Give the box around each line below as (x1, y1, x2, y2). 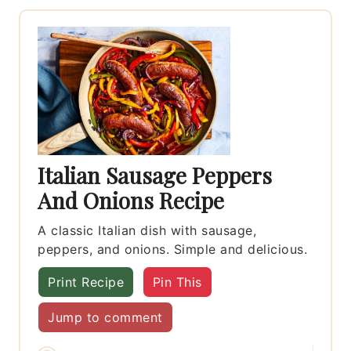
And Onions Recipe (38, 185, 225, 215)
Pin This (152, 273, 202, 290)
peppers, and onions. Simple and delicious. (38, 241, 308, 257)
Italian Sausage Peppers (38, 160, 273, 190)
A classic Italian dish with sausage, (38, 222, 257, 238)
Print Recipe (48, 273, 125, 290)
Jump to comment (48, 309, 163, 325)
